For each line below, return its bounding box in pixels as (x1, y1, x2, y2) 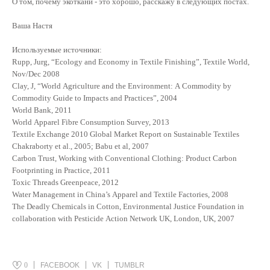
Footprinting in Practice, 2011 (12, 165, 110, 175)
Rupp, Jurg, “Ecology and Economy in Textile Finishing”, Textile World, (12, 57, 250, 66)
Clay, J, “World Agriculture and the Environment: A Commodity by (12, 81, 231, 90)
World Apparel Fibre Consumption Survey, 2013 (12, 117, 169, 127)
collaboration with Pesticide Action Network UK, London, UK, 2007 (12, 213, 234, 223)
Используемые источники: (12, 45, 102, 54)
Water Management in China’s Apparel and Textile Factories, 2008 (12, 189, 230, 199)
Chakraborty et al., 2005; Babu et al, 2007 (12, 141, 149, 151)
